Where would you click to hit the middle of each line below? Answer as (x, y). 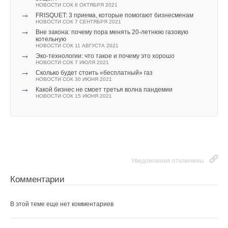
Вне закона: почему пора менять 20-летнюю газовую (112, 32)
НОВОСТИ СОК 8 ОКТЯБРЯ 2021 (77, 5)
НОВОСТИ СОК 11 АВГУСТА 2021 (77, 45)
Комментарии (37, 179)
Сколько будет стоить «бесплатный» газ (94, 73)
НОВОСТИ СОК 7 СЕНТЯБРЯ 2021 (78, 21)
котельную (51, 39)
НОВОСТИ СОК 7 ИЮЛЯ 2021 (72, 62)
